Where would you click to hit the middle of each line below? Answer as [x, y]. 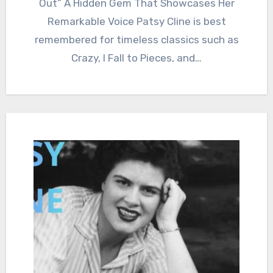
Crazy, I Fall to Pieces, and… [136, 58]
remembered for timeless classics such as [136, 39]
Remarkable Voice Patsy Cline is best [136, 21]
